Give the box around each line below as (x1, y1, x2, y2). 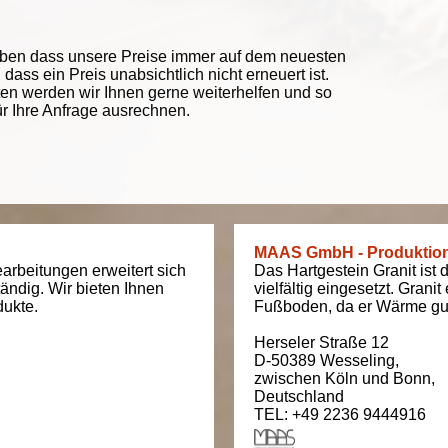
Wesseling (320, 352, 395, 369)
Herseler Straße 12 (254, 334, 389, 351)
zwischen (254, 370, 325, 387)
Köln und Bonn (325, 370, 431, 387)
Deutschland (254, 388, 344, 405)
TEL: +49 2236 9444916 (254, 406, 426, 423)
